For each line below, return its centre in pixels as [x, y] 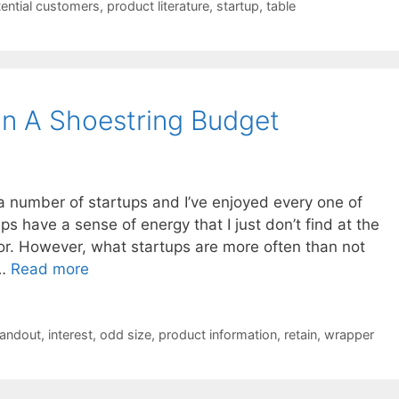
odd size [125, 335]
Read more [50, 269]
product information [217, 335]
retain [300, 335]
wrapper [349, 335]
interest [70, 335]
